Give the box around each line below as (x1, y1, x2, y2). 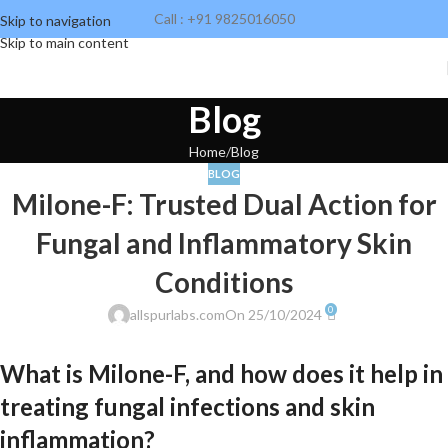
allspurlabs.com (129, 305, 225, 323)
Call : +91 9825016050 (153, 10, 295, 27)
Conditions (155, 265, 293, 300)
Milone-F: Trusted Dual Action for (11, 187, 437, 222)
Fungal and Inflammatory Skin (36, 226, 412, 261)
